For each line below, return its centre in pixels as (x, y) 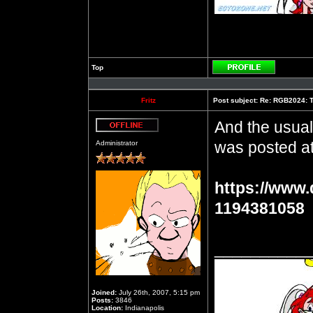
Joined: (104, 292)
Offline (169, 136)
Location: (107, 308)
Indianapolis (144, 308)
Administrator (117, 143)
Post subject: (235, 100)
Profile (286, 78)
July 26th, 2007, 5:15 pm (158, 292)
